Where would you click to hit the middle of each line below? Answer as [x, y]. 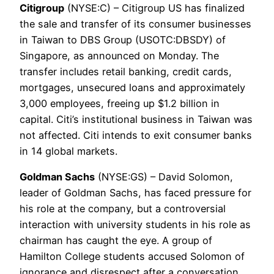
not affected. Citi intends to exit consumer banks [136, 135]
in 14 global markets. [68, 151]
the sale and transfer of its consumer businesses [135, 24]
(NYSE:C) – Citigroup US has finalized [154, 8]
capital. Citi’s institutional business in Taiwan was [136, 120]
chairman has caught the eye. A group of [116, 241]
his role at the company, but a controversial [123, 209]
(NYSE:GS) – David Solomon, [164, 177]
